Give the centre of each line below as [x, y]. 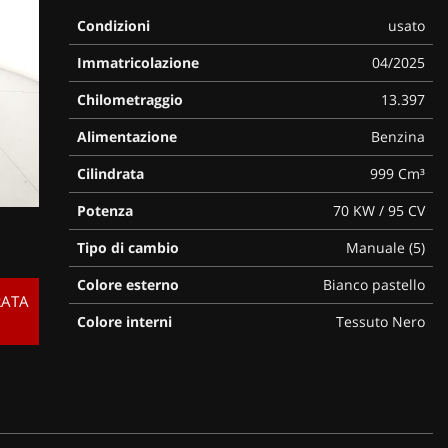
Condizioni [113, 25]
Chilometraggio [129, 99]
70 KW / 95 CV [378, 210]
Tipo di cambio [127, 247]
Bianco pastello [373, 284]
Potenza [104, 210]
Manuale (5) [385, 247]
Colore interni [124, 321]
